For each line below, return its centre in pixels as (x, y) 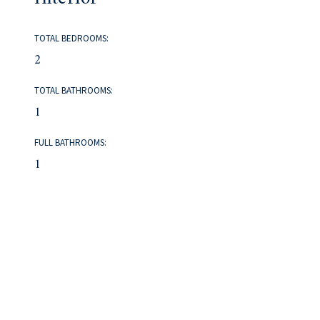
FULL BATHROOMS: (71, 143)
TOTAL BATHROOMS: (74, 91)
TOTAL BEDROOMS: (72, 39)
